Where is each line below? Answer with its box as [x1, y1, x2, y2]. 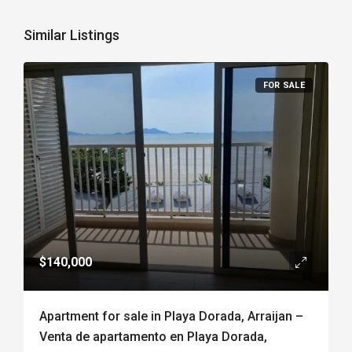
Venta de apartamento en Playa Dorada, [39, 329, 267, 344]
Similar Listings [24, 27, 119, 43]
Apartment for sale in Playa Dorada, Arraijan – [39, 309, 303, 324]
